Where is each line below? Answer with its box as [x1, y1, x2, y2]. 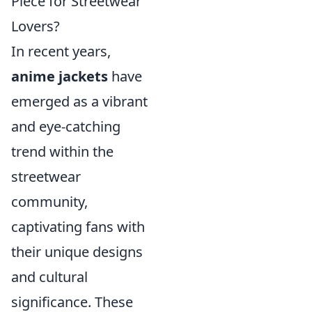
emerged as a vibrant [11, 92, 148, 111]
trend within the [11, 142, 114, 161]
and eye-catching [11, 117, 120, 136]
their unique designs [11, 242, 143, 261]
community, [11, 192, 88, 211]
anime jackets [11, 67, 108, 86]
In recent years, [11, 42, 111, 61]
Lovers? [11, 17, 60, 36]
